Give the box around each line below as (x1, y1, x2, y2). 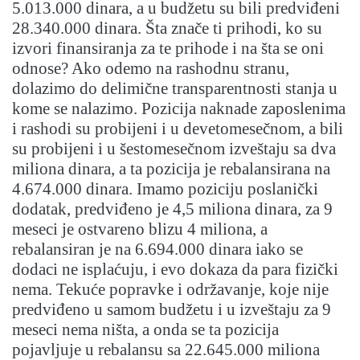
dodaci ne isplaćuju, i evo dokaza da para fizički (12, 260, 338, 280)
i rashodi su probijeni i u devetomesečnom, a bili (12, 119, 343, 139)
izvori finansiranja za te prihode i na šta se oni (12, 39, 324, 59)
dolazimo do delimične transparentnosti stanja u (12, 79, 337, 99)
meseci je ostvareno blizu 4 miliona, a (12, 219, 268, 239)
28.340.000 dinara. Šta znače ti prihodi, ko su (12, 18, 322, 39)
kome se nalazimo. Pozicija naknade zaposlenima (12, 99, 346, 119)
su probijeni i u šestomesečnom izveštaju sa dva (12, 139, 336, 159)
